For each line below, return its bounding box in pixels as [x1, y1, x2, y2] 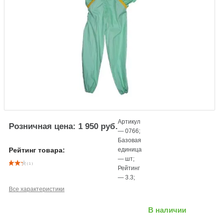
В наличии [148, 205, 187, 214]
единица [118, 146, 142, 153]
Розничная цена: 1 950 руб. [9, 121, 118, 131]
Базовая [118, 136, 142, 144]
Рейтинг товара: [9, 146, 65, 154]
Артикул [118, 118, 141, 125]
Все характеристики [9, 185, 65, 193]
